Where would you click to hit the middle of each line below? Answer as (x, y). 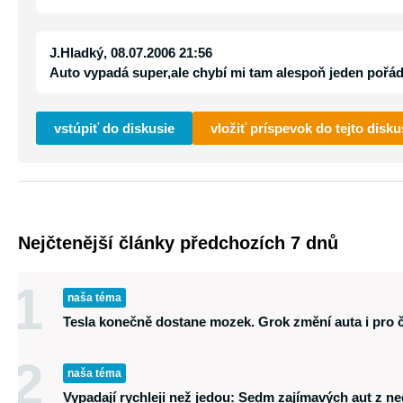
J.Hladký (76, 53)
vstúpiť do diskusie (114, 128)
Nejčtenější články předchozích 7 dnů (178, 243)
